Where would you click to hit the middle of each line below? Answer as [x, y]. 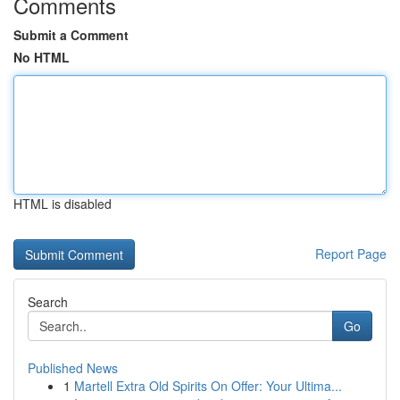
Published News [73, 368]
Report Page [351, 254]
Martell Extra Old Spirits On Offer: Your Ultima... [208, 386]
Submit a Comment [71, 35]
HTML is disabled [62, 204]
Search [48, 302]
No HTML [42, 57]
